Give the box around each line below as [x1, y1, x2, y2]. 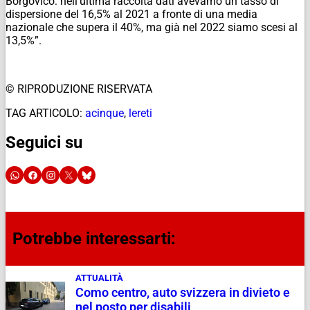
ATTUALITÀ [75, 273, 124, 284]
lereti [129, 106, 152, 120]
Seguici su [6, 133, 82, 153]
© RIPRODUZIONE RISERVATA [6, 82, 152, 95]
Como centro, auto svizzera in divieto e [75, 286, 291, 300]
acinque [85, 106, 124, 120]
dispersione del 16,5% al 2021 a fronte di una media [6, 7, 257, 21]
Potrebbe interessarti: [12, 229, 176, 249]
